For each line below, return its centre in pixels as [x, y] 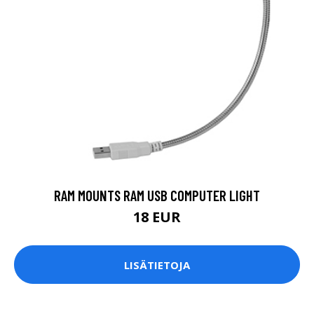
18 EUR [157, 217]
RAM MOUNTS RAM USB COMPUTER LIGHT [157, 196]
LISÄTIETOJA [157, 265]
